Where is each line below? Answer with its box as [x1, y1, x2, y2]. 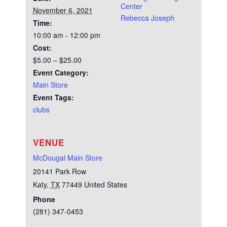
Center [120, 1, 142, 12]
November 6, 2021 [32, 5, 93, 16]
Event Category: [32, 67, 89, 78]
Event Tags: [32, 92, 74, 103]
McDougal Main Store [32, 153, 102, 163]
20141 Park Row [32, 166, 86, 177]
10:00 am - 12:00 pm [32, 30, 100, 41]
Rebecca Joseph [120, 13, 174, 23]
